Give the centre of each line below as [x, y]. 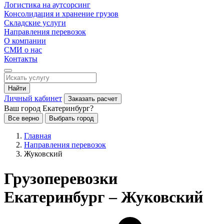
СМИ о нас [23, 50]
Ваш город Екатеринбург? [49, 108]
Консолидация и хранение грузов [61, 14]
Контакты [21, 59]
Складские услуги [35, 23]
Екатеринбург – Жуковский [103, 197]
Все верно [23, 118]
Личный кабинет [33, 98]
